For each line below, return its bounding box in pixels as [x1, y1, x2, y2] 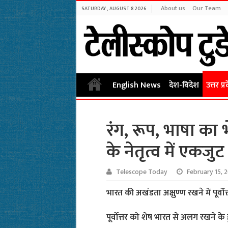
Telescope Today [116, 166, 167, 178]
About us [160, 3, 185, 13]
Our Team [192, 3, 221, 13]
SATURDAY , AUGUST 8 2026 [81, 5, 147, 13]
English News [112, 78, 161, 92]
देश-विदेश [168, 78, 199, 92]
